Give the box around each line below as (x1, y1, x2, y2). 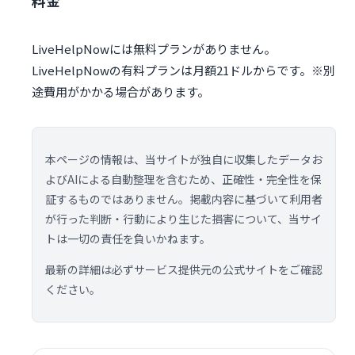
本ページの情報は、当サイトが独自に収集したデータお (45, 151, 323, 168)
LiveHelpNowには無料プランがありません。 (32, 40, 276, 58)
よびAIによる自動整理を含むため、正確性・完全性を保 (45, 171, 322, 188)
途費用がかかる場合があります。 (32, 83, 209, 101)
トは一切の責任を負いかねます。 (45, 231, 211, 247)
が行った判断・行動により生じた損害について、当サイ (45, 211, 322, 227)
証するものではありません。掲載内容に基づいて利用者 (45, 191, 323, 208)
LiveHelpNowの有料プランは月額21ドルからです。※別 (32, 62, 335, 79)
